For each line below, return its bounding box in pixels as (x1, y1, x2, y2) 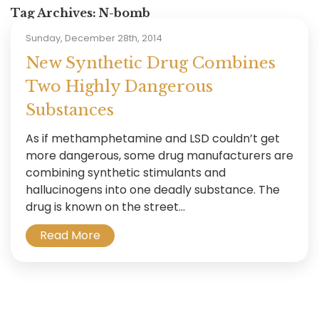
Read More (39, 226, 100, 244)
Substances (25, 100, 114, 120)
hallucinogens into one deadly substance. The (25, 181, 280, 198)
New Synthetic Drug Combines (25, 53, 276, 73)
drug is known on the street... (25, 198, 185, 215)
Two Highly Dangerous (25, 76, 213, 96)
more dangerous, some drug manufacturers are (25, 147, 293, 164)
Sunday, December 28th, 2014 (25, 31, 162, 45)
